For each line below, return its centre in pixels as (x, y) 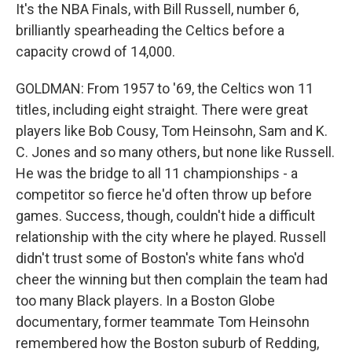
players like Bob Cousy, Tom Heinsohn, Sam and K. (172, 131)
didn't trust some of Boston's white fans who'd (160, 258)
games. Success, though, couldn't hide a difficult (165, 216)
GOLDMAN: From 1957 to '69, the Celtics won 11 (165, 88)
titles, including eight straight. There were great (162, 110)
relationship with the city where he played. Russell (171, 237)
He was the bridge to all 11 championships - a (157, 173)
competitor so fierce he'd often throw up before (164, 194)
